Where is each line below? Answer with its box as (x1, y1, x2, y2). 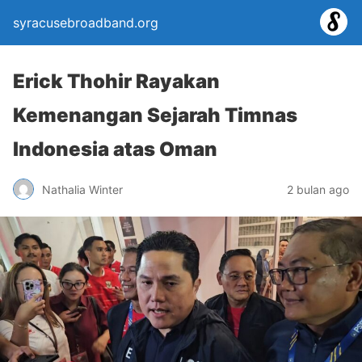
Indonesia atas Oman (13, 137, 217, 161)
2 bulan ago (287, 182, 349, 196)
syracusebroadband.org (13, 15, 158, 31)
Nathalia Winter (42, 182, 123, 196)
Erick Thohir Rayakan (13, 69, 220, 93)
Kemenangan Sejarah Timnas (13, 103, 297, 127)
